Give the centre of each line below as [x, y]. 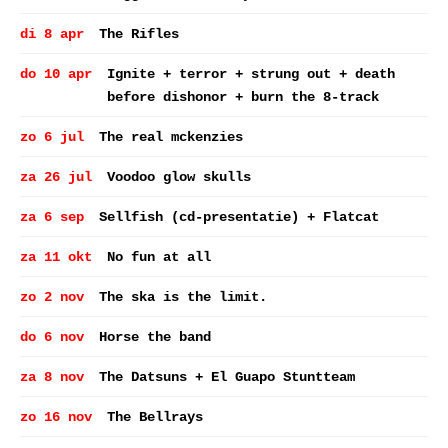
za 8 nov [52, 377]
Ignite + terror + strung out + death [251, 74]
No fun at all [159, 257]
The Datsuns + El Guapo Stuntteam [227, 377]
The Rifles [139, 34]
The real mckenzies [171, 137]
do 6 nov [52, 337]
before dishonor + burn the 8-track [243, 97]
